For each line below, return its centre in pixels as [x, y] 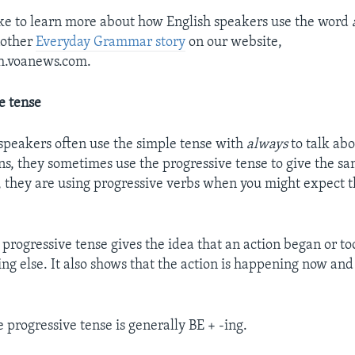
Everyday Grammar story [111, 42]
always [267, 144]
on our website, [234, 42]
